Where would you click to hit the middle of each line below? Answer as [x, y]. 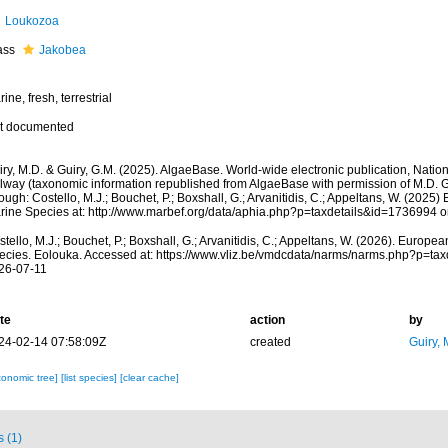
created [270, 342]
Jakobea [62, 50]
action [267, 320]
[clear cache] [149, 377]
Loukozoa [31, 21]
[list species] [90, 377]
